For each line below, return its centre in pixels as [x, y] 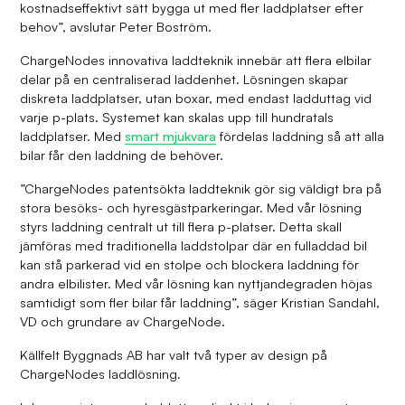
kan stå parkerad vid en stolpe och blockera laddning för [190, 264]
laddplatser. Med [73, 136]
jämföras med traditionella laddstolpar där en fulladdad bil [194, 245]
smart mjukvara [171, 136]
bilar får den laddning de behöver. [122, 155]
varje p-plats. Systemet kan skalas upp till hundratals [177, 117]
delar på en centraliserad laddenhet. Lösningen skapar [184, 79]
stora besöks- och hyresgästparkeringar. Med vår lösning [191, 207]
